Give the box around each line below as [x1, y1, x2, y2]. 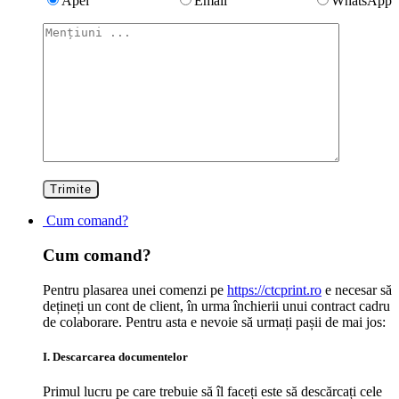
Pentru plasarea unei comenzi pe [43, 281, 227, 297]
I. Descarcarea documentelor [43, 349, 188, 363]
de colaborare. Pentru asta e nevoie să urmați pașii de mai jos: [43, 313, 386, 330]
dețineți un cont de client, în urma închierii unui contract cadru [43, 297, 390, 313]
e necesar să [322, 281, 392, 297]
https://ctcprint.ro [227, 281, 322, 297]
